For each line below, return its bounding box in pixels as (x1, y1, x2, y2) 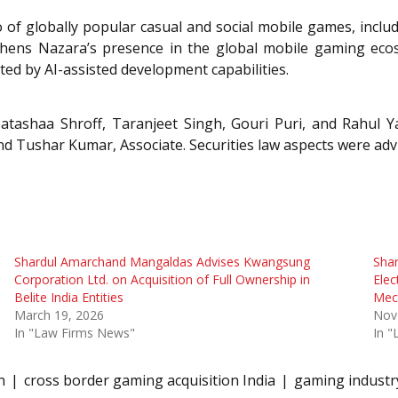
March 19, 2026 (13, 306, 104, 323)
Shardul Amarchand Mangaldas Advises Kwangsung (13, 252, 310, 270)
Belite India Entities (13, 288, 123, 306)
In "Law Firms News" (13, 323, 135, 341)
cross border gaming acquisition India (24, 370, 275, 390)
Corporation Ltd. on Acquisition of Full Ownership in (13, 270, 310, 288)
